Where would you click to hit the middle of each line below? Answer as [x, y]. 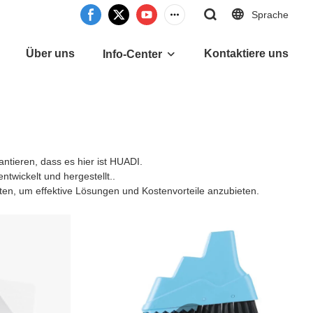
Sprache [270, 14]
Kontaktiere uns [246, 53]
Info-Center [132, 54]
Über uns [50, 53]
